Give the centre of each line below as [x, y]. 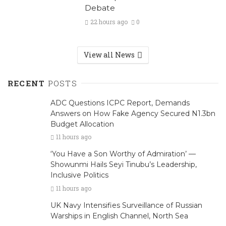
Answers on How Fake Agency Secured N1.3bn [133, 113]
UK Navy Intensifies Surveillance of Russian [126, 205]
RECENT [28, 83]
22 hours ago [109, 21]
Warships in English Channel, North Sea [119, 216]
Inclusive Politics [79, 175]
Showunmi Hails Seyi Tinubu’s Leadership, [124, 165]
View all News [109, 54]
